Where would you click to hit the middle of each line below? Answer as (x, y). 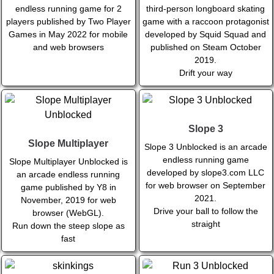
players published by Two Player (68, 22)
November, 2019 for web (68, 200)
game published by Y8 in (68, 187)
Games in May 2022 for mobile (68, 35)
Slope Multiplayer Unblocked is (68, 162)
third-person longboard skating (206, 9)
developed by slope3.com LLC (206, 173)
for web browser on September (206, 186)
